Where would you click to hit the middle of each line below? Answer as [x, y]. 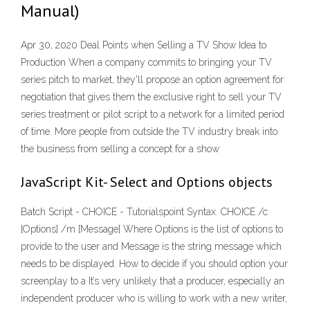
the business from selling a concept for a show [120, 149]
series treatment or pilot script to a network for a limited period [153, 115]
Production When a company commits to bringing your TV [146, 63]
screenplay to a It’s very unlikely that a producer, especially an [153, 281]
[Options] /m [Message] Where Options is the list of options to [152, 229]
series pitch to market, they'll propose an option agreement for [152, 80]
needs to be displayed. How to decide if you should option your [154, 264]
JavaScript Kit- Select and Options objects [147, 182]
